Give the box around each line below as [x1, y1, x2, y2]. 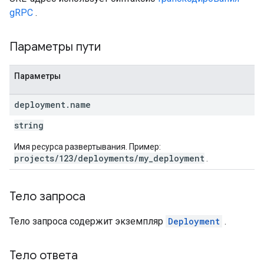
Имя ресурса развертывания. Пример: [14, 142, 161, 151]
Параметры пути [9, 39, 104, 54]
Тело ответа [9, 248, 78, 263]
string [14, 120, 44, 131]
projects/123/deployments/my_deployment [14, 153, 204, 164]
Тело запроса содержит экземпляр [9, 216, 166, 227]
